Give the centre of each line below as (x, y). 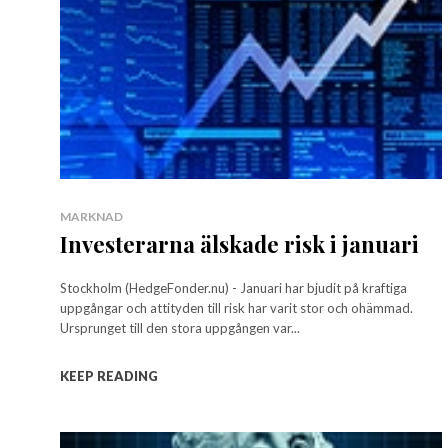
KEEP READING (109, 376)
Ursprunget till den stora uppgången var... (180, 328)
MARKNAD (91, 217)
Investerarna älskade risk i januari (239, 244)
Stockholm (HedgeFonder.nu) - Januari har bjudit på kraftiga (233, 288)
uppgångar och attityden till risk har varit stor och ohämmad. (236, 308)
